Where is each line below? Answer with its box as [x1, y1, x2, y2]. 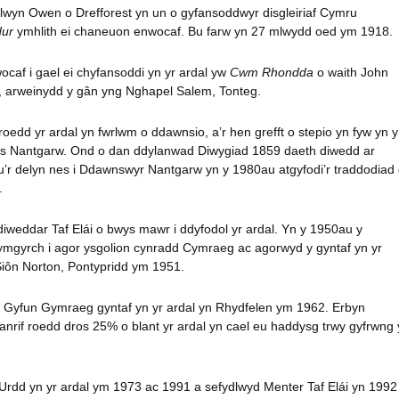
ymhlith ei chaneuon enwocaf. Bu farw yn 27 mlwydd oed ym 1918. [13, 23, 394, 38]
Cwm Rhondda [230, 64, 314, 79]
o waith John [313, 64, 389, 79]
